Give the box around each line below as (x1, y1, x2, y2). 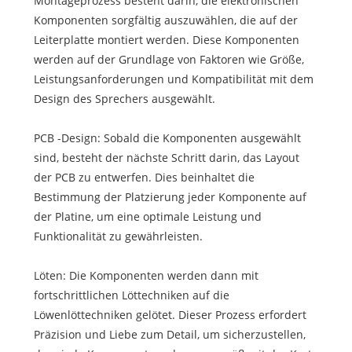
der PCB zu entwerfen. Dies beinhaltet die (33, 169, 255, 185)
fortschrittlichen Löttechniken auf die (33, 287, 229, 302)
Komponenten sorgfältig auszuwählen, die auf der (33, 12, 298, 27)
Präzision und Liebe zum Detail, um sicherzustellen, (33, 326, 306, 342)
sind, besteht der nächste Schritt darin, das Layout (33, 149, 299, 165)
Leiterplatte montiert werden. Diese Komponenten (33, 31, 299, 47)
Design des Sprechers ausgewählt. (33, 90, 215, 106)
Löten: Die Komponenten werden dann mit (33, 267, 258, 283)
